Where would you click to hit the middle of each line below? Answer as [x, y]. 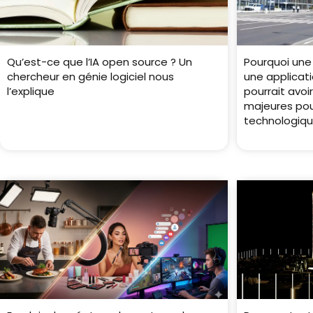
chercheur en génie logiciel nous [90, 77]
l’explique [31, 92]
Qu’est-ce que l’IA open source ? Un [100, 62]
